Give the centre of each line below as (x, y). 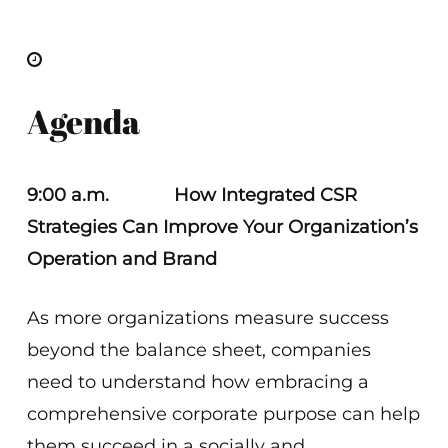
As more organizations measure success (208, 318)
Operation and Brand (122, 259)
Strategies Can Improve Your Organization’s (223, 227)
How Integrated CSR (266, 195)
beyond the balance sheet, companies (199, 350)
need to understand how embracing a (198, 382)
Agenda (84, 121)
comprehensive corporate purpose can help (224, 414)
